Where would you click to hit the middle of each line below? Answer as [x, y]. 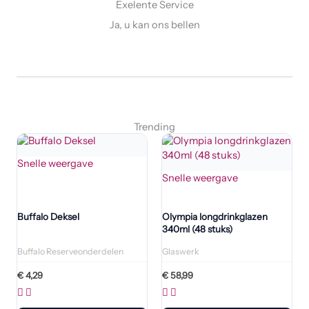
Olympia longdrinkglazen [215, 217]
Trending [154, 127]
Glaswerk [181, 251]
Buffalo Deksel [48, 217]
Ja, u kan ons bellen [154, 25]
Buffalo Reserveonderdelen [70, 251]
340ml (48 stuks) [197, 229]
